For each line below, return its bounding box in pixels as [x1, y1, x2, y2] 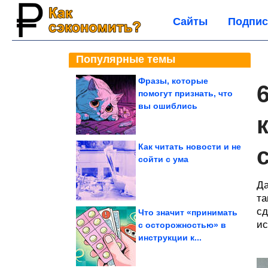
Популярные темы [76, 53, 175, 65]
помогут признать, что [138, 89, 233, 98]
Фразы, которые [138, 76, 208, 86]
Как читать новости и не [138, 142, 241, 151]
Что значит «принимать [138, 208, 237, 217]
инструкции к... [138, 233, 202, 242]
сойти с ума [138, 154, 188, 164]
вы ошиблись [138, 101, 197, 111]
